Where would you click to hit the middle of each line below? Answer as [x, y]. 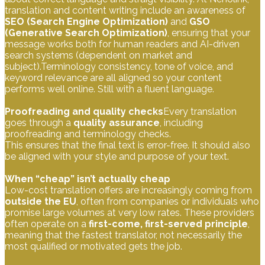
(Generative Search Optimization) [86, 33]
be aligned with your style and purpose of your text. [117, 156]
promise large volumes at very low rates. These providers [130, 213]
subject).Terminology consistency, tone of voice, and [119, 67]
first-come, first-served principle [168, 224]
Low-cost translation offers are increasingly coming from [128, 190]
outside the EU [41, 201]
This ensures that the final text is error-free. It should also [127, 145]
